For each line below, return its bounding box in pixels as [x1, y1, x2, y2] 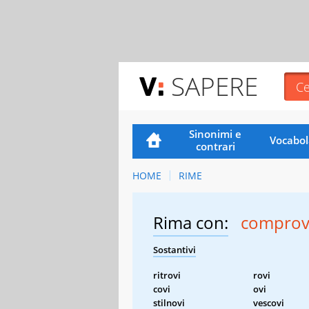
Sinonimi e [189, 126, 242, 141]
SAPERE [171, 68, 258, 103]
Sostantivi [153, 243, 196, 256]
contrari [195, 139, 235, 153]
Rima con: [153, 210, 228, 234]
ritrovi [153, 268, 181, 281]
